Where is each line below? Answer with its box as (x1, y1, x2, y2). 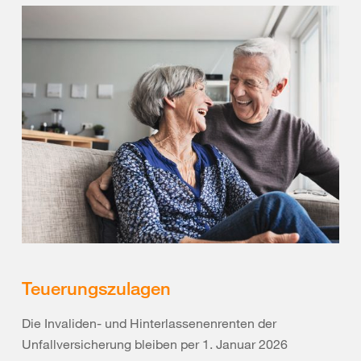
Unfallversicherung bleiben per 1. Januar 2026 (22, 336, 288, 353)
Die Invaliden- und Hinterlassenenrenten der (22, 315, 276, 332)
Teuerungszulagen (22, 276, 171, 300)
